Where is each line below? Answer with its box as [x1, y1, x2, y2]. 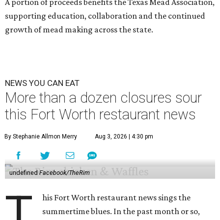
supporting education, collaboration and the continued [5, 11, 205, 21]
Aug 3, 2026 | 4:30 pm [95, 133, 153, 140]
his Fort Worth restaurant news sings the [42, 192, 191, 202]
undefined [9, 169, 39, 176]
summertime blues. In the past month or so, [42, 206, 200, 216]
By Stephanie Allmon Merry [4, 133, 77, 140]
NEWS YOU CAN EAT [5, 78, 80, 88]
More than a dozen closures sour [5, 89, 202, 106]
